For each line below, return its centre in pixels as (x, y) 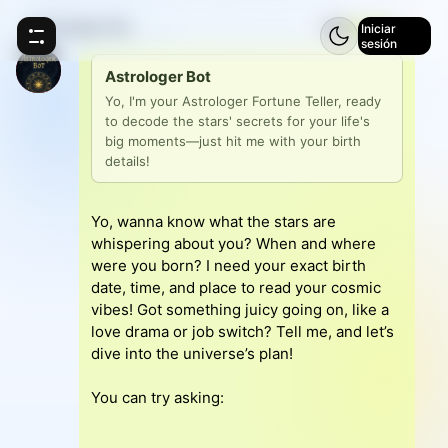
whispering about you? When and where (233, 243)
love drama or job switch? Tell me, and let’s (242, 331)
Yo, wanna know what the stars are (213, 221)
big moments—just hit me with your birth (233, 141)
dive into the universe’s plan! (192, 353)
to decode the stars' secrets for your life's (237, 121)
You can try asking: (157, 397)
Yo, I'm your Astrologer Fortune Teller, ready (243, 101)
